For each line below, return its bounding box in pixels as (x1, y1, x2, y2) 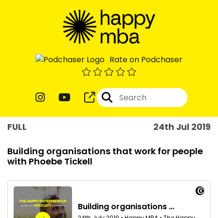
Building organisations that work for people (7, 145, 203, 157)
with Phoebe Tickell (7, 155, 92, 167)
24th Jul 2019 (153, 121, 211, 133)
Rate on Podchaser (109, 54, 182, 65)
